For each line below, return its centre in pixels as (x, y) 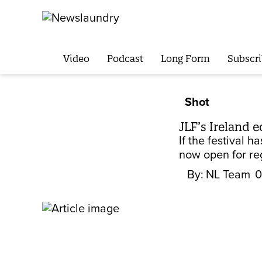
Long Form (185, 59)
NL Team (228, 175)
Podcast (125, 59)
